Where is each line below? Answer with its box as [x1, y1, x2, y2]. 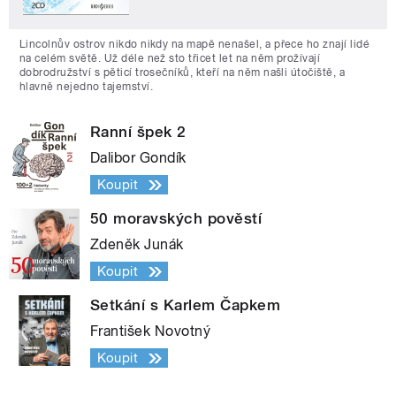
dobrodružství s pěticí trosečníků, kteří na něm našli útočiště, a [19, 66, 346, 80]
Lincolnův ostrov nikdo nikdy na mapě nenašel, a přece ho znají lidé [19, 38, 370, 51]
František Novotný [90, 323, 211, 340]
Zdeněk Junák [90, 236, 184, 254]
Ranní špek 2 [90, 123, 187, 141]
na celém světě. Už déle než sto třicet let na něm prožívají [19, 52, 321, 65]
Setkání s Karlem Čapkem [90, 296, 281, 315]
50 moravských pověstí [90, 209, 263, 228]
